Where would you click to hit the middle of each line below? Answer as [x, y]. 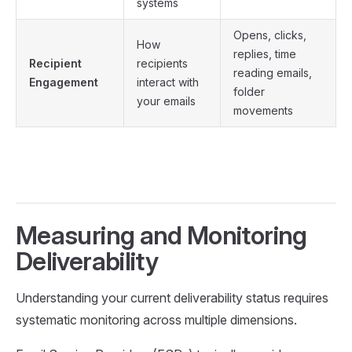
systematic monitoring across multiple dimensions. [156, 319]
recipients [162, 63]
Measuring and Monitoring [161, 235]
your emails [166, 101]
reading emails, [273, 72]
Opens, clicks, [270, 35]
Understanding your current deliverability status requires [172, 297]
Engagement [64, 82]
